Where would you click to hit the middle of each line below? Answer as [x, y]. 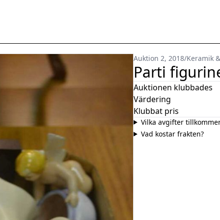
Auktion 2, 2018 [159, 58]
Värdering [152, 99]
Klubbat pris [156, 111]
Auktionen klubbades [173, 87]
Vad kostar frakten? [172, 134]
